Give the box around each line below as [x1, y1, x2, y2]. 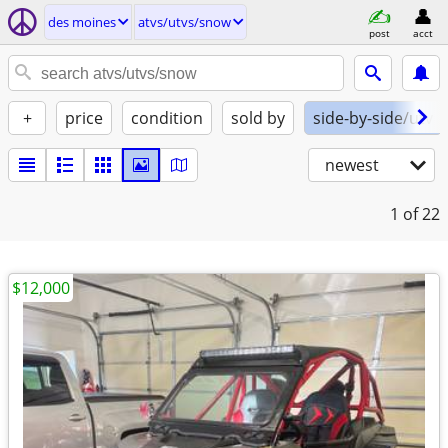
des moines [48, 13, 116, 31]
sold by [231, 107, 285, 129]
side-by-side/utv [313, 107, 433, 129]
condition [131, 107, 203, 129]
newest [325, 154, 379, 176]
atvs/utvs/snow [138, 13, 231, 31]
